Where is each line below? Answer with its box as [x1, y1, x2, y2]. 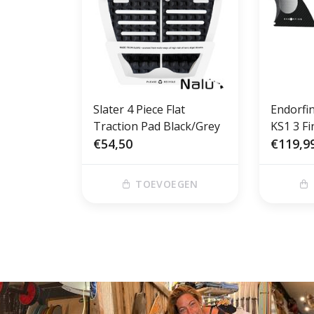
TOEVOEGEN [135, 177, 198, 191]
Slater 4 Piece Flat [93, 101, 185, 117]
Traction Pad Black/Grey [93, 118, 220, 134]
